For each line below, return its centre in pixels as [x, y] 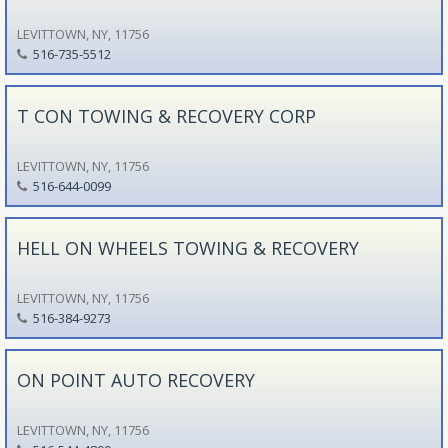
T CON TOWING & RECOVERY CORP [166, 115]
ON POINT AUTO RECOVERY [135, 379]
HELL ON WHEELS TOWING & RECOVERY [187, 247]
